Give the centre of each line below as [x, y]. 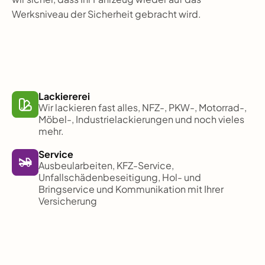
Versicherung [67, 201]
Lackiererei [64, 96]
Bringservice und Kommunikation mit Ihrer [131, 189]
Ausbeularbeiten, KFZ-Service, [106, 166]
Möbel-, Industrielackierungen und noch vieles [141, 119]
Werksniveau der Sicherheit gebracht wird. [106, 14]
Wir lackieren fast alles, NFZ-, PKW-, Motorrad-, [142, 108]
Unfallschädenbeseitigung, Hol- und [119, 177]
